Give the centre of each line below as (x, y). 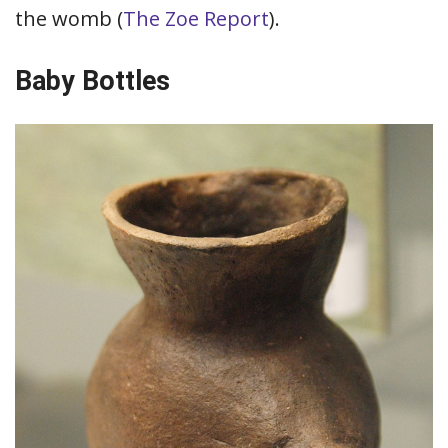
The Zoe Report (196, 18)
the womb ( (69, 18)
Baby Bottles (92, 81)
